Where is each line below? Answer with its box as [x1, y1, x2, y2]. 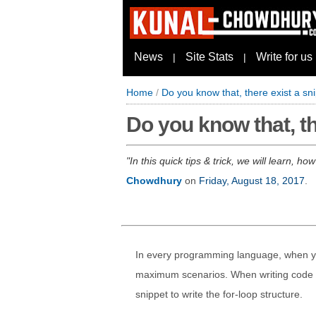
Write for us [256, 51, 312, 63]
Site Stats [186, 51, 233, 63]
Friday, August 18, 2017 [199, 175, 305, 186]
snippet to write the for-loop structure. [135, 288, 303, 300]
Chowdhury [126, 175, 182, 186]
